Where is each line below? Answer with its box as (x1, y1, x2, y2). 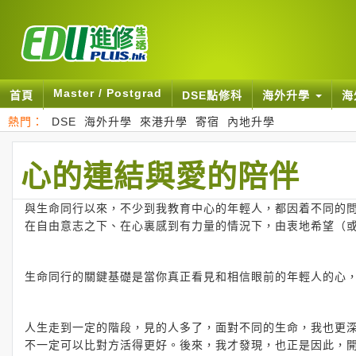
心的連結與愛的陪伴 (21, 153, 300, 196)
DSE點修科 (182, 89, 242, 102)
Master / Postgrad (53, 87, 162, 99)
